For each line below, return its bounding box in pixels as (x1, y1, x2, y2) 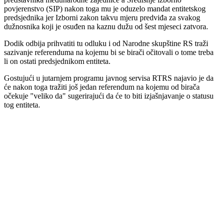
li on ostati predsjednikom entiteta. (4, 57, 111, 66)
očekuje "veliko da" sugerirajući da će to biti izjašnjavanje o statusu (4, 92, 214, 101)
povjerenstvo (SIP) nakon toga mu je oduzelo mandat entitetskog (4, 4, 206, 13)
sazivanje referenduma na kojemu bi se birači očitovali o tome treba (4, 48, 214, 57)
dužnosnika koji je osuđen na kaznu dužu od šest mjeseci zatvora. (4, 22, 208, 31)
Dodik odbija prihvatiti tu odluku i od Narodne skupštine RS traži (4, 39, 208, 48)
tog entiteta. (4, 101, 40, 110)
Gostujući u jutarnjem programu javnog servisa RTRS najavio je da (4, 74, 214, 83)
